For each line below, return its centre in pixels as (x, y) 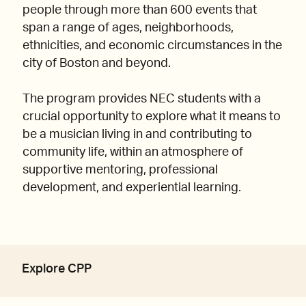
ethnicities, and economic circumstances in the (152, 45)
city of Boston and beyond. (98, 63)
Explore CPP (57, 269)
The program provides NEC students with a (142, 99)
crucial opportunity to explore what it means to (152, 116)
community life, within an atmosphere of (133, 152)
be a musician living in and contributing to (137, 134)
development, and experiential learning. (132, 187)
